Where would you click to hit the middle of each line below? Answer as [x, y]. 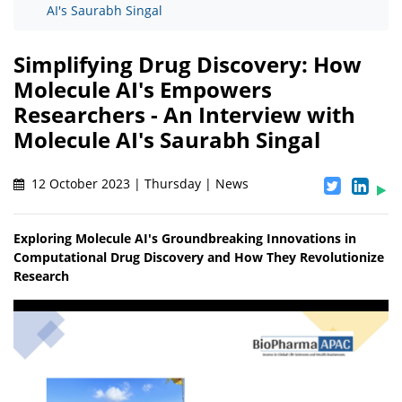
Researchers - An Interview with [184, 115]
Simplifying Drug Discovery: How [188, 65]
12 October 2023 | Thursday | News [138, 184]
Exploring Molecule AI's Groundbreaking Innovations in [185, 239]
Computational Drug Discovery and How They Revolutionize [199, 258]
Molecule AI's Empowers [143, 90]
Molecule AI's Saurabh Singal [167, 140]
